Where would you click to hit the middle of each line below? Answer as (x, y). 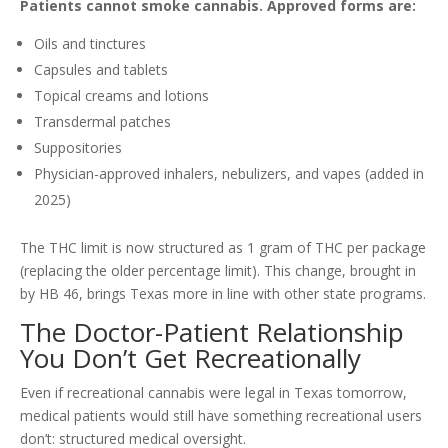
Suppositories (78, 148)
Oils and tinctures (90, 44)
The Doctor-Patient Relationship (212, 332)
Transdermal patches (102, 122)
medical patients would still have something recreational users (221, 416)
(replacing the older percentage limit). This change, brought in (218, 271)
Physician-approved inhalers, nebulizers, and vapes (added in (229, 174)
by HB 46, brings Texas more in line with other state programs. (223, 294)
